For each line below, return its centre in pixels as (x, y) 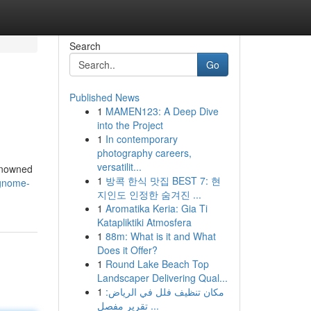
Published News (104, 97)
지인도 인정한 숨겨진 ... (149, 194)
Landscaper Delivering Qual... (162, 278)
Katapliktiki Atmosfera (144, 222)
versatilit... (119, 167)
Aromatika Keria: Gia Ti (156, 208)
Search (85, 46)
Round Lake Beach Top (157, 264)
